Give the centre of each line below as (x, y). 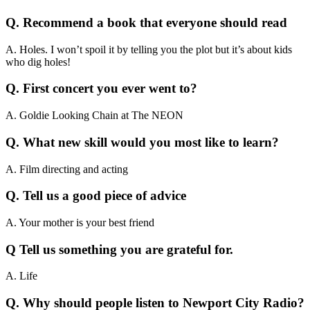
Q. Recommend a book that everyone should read (146, 22)
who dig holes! (38, 62)
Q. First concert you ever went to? (101, 89)
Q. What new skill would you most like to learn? (142, 142)
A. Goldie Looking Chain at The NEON (94, 116)
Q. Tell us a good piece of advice (96, 196)
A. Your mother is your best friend (80, 222)
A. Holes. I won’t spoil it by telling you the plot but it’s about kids (149, 49)
